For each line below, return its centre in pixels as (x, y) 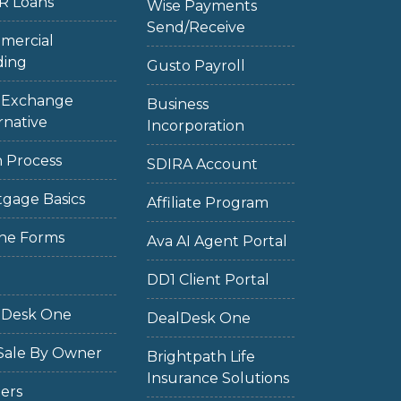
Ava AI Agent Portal (217, 241)
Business (177, 104)
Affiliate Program (207, 203)
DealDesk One (198, 318)
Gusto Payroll (196, 66)
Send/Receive (196, 27)
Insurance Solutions (218, 378)
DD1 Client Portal (208, 280)
